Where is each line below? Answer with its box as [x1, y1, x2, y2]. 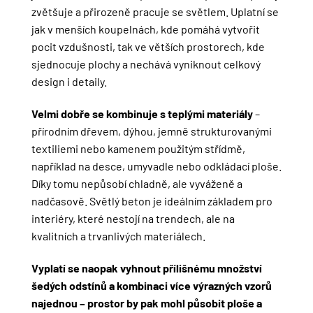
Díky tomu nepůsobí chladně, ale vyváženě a [31, 177, 242, 191]
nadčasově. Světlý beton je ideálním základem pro [31, 194, 272, 208]
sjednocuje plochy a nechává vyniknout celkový [31, 57, 261, 71]
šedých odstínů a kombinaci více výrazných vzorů [31, 278, 272, 292]
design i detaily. [31, 75, 107, 89]
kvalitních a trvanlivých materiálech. [31, 229, 205, 243]
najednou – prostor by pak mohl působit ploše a [31, 296, 262, 310]
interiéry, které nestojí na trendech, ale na [31, 212, 235, 226]
